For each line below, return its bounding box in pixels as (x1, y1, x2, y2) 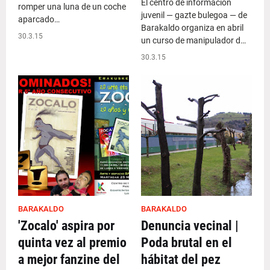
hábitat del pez (141, 252, 221, 267)
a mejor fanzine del (18, 252, 120, 267)
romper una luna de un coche (18, 2, 126, 11)
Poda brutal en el (141, 235, 232, 250)
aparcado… (18, 14, 60, 24)
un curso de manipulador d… (141, 36, 246, 45)
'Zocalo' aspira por (18, 218, 115, 233)
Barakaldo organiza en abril (141, 23, 243, 33)
